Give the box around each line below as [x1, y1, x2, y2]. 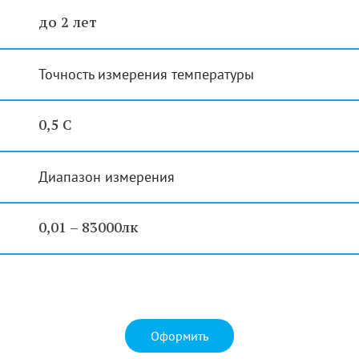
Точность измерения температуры [38, 64, 254, 83]
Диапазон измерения [38, 167, 175, 186]
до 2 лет [38, 15, 97, 30]
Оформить [151, 327, 208, 344]
